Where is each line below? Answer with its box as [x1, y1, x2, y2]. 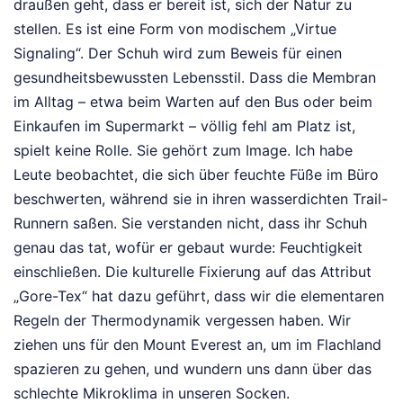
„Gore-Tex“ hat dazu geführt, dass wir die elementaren [13, 287, 384, 306]
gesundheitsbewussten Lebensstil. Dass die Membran [13, 68, 376, 87]
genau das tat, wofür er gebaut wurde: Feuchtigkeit [13, 238, 363, 257]
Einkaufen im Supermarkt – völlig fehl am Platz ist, [13, 117, 355, 136]
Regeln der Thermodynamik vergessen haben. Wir [13, 311, 351, 330]
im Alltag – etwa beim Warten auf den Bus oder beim [13, 93, 372, 112]
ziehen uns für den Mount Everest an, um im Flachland [13, 336, 381, 354]
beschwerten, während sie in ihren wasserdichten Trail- [13, 190, 388, 209]
